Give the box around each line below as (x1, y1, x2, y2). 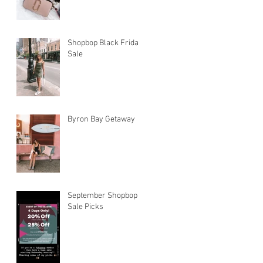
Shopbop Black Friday (68, 38, 143, 48)
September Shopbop (68, 190, 137, 201)
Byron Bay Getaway (68, 114, 135, 124)
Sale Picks (68, 201, 103, 212)
